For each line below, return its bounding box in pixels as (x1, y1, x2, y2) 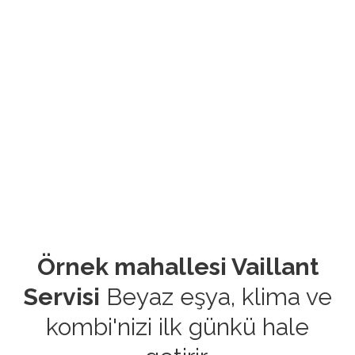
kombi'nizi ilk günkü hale (46, 312, 309, 341)
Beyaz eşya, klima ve (100, 282, 332, 311)
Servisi (23, 282, 100, 311)
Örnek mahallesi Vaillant (36, 252, 319, 281)
